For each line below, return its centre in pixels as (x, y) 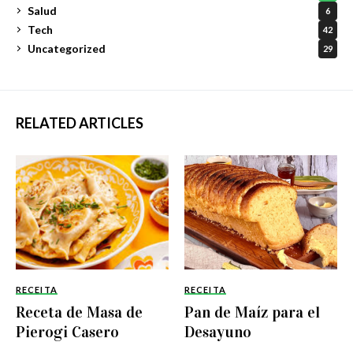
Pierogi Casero (67, 332)
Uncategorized (67, 49)
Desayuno (218, 332)
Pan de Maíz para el (252, 312)
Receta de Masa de (79, 312)
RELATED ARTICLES (80, 123)
